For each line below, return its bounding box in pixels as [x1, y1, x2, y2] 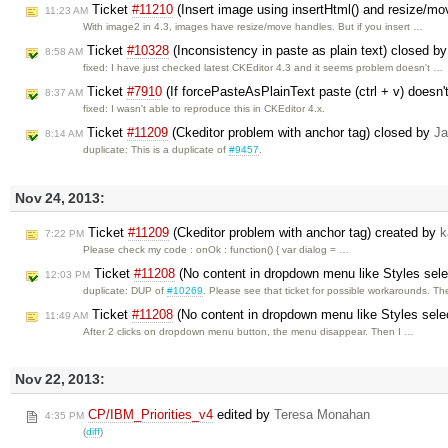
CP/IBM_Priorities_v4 [88, 406, 213, 422]
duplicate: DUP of [83, 284, 168, 296]
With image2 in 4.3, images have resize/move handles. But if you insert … [83, 21, 424, 33]
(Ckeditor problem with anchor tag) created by [169, 225, 440, 241]
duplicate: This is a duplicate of [83, 143, 230, 155]
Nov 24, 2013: [15, 190, 105, 206]
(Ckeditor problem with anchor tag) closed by [168, 124, 434, 140]
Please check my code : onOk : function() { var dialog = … [83, 244, 350, 256]
